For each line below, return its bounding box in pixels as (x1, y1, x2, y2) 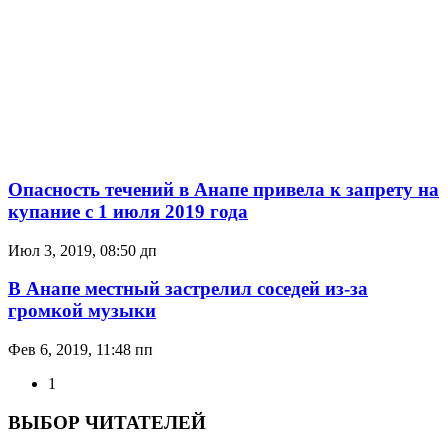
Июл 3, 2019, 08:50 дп (8, 241, 157, 259)
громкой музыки (8, 300, 156, 322)
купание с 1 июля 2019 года (8, 201, 248, 223)
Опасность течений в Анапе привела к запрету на (8, 179, 439, 201)
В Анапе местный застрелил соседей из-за (8, 278, 368, 300)
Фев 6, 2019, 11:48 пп (8, 341, 153, 359)
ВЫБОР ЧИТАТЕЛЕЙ (8, 411, 206, 433)
